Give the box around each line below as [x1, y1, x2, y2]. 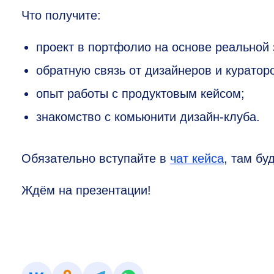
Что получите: [21, 9, 101, 22]
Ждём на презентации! [21, 183, 151, 197]
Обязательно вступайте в [21, 152, 170, 165]
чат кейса [170, 152, 224, 165]
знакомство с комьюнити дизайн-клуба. [36, 110, 260, 124]
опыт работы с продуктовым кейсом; [36, 87, 245, 100]
